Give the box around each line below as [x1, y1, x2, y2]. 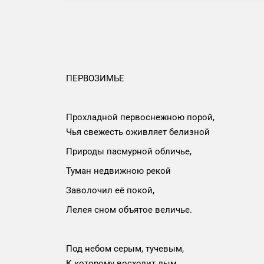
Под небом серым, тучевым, [66, 243, 184, 254]
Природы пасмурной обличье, [66, 146, 192, 157]
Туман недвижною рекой [66, 166, 171, 176]
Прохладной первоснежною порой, [66, 112, 214, 123]
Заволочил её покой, [66, 185, 154, 196]
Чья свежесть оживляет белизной [66, 127, 212, 137]
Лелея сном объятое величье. [66, 204, 192, 215]
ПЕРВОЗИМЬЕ [66, 73, 124, 84]
